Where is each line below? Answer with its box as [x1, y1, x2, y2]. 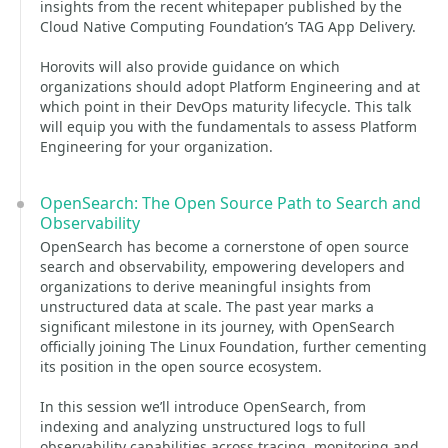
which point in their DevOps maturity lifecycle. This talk [40, 97, 411, 116]
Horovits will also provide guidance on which [40, 57, 340, 76]
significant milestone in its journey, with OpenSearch [40, 317, 395, 336]
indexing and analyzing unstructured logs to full [40, 417, 366, 436]
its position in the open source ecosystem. [40, 357, 322, 376]
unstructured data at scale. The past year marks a [40, 297, 374, 316]
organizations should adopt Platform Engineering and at [40, 77, 420, 96]
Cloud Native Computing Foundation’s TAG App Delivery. [40, 17, 416, 36]
